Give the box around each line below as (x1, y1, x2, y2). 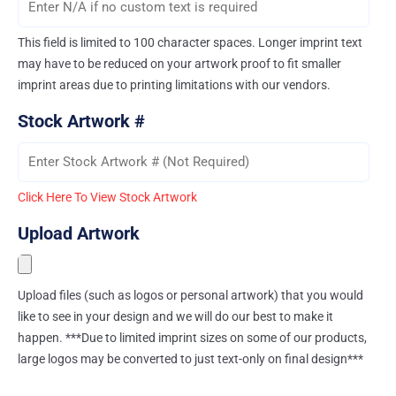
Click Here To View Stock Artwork (18, 190, 197, 205)
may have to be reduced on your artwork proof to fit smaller (18, 57, 341, 72)
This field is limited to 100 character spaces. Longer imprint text (18, 35, 362, 50)
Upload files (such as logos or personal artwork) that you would (18, 288, 363, 303)
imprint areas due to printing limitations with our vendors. (18, 78, 331, 93)
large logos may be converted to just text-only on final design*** (18, 352, 363, 367)
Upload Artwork (18, 223, 140, 245)
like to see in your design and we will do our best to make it (18, 309, 333, 324)
